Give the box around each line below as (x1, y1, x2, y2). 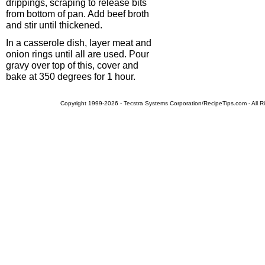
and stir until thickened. (6, 20, 102, 30)
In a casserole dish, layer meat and (6, 37, 151, 48)
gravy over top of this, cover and (6, 60, 138, 70)
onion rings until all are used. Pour (6, 49, 149, 59)
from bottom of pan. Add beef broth (6, 8, 149, 19)
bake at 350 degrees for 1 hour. (6, 71, 135, 82)
